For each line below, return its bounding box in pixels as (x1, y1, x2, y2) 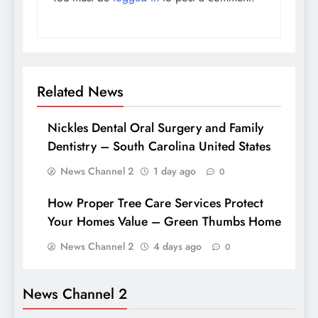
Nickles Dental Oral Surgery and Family (48, 118, 263, 137)
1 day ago (153, 163, 196, 178)
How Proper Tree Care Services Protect (48, 193, 263, 212)
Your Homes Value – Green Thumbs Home (48, 212, 281, 231)
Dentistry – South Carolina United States (48, 136, 270, 155)
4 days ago (153, 238, 202, 253)
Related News (37, 80, 124, 102)
